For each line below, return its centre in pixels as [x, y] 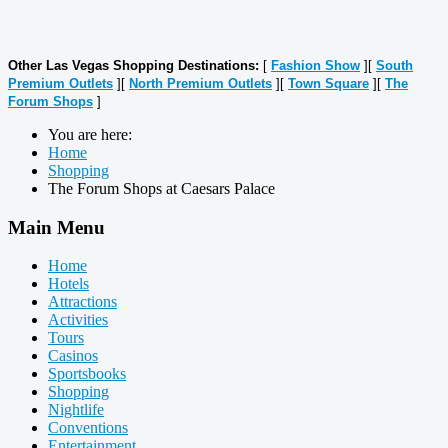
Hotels [68, 284]
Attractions [82, 302]
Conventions [88, 428]
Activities [78, 320]
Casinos [73, 356]
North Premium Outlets [200, 83]
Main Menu [56, 227]
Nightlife [76, 410]
